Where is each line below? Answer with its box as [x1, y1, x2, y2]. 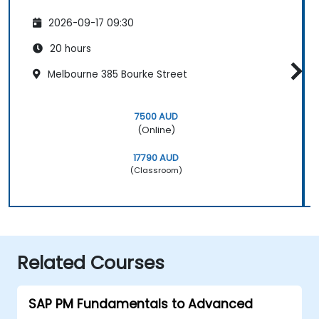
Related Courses [17, 250, 164, 276]
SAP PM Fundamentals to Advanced [28, 295, 253, 313]
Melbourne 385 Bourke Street [45, 67, 187, 81]
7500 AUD [134, 110, 178, 122]
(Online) [137, 123, 175, 136]
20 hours [47, 41, 91, 56]
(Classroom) [130, 164, 182, 176]
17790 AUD [133, 151, 179, 164]
